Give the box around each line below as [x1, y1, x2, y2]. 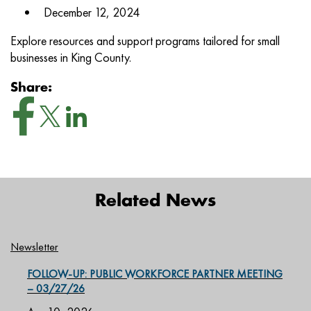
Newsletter [10, 239, 58, 255]
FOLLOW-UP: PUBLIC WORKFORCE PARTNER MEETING [27, 267, 283, 282]
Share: [10, 82, 52, 94]
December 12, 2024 [44, 4, 140, 20]
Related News [95, 193, 216, 210]
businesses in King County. [10, 49, 131, 65]
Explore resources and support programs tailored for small [10, 33, 280, 49]
